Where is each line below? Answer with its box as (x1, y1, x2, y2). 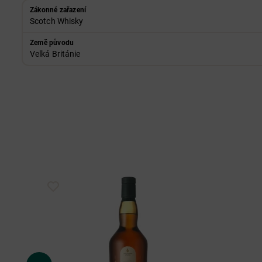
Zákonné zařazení (30, 6, 87, 14)
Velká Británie (30, 49, 81, 58)
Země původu (30, 39, 74, 47)
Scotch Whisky (30, 16, 84, 26)
